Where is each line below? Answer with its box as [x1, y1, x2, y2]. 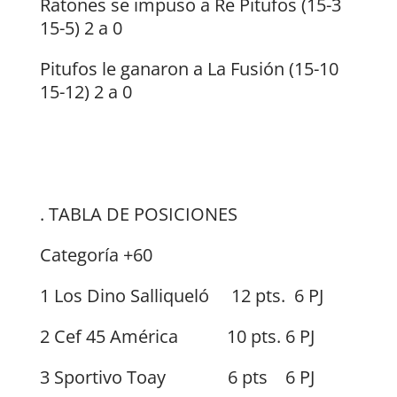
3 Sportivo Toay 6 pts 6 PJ [39, 365, 315, 390]
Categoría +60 [39, 243, 152, 268]
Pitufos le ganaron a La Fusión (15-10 [39, 57, 339, 82]
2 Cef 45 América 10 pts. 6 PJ [39, 324, 315, 349]
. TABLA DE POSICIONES [39, 202, 237, 227]
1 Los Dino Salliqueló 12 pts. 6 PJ [39, 284, 323, 308]
